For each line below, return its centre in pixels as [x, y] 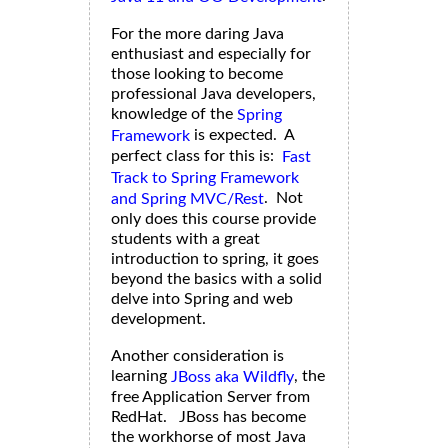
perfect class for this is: [196, 156]
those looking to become [197, 74]
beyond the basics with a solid [216, 279]
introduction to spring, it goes [215, 259]
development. [158, 319]
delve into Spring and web [202, 299]
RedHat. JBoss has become [208, 417]
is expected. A [242, 135]
